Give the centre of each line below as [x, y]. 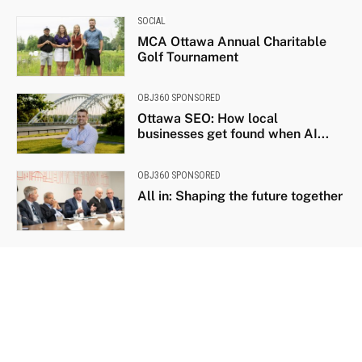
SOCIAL [151, 21]
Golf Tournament [187, 57]
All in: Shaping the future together [240, 196]
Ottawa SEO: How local [207, 119]
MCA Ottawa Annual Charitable [232, 41]
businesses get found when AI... [233, 134]
